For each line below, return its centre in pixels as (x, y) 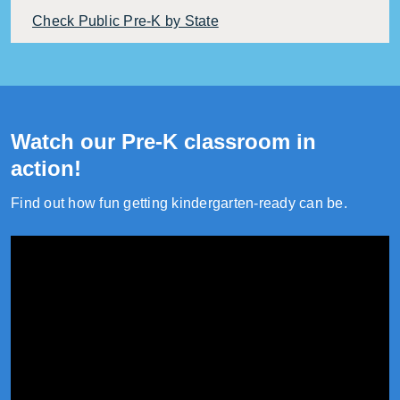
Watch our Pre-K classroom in (163, 141)
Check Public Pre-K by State (125, 21)
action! (46, 168)
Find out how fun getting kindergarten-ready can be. (179, 203)
